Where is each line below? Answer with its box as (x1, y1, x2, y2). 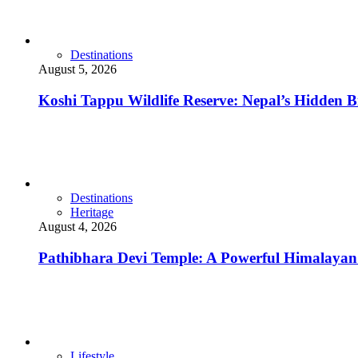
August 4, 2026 (38, 220, 117, 234)
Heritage (70, 205, 113, 220)
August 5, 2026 (38, 62, 117, 76)
